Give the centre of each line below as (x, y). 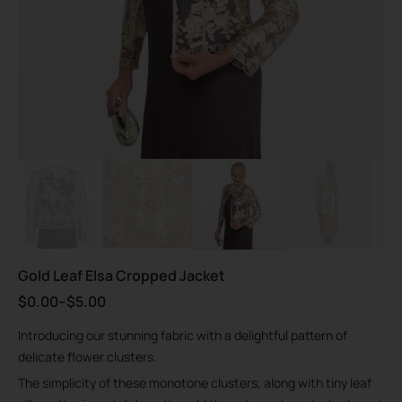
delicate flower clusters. (87, 356)
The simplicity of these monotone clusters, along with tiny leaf (195, 382)
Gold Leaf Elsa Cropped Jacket (122, 276)
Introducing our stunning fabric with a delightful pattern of (183, 335)
